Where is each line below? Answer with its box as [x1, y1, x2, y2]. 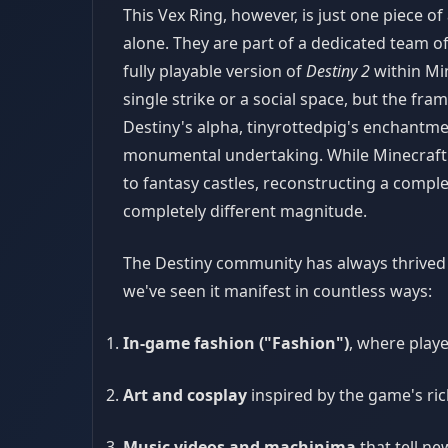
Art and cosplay [123, 384, 247, 406]
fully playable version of [123, 60, 306, 82]
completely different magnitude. [123, 200, 367, 222]
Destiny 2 [306, 60, 370, 82]
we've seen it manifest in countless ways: [123, 280, 432, 302]
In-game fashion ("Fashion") [123, 332, 349, 354]
